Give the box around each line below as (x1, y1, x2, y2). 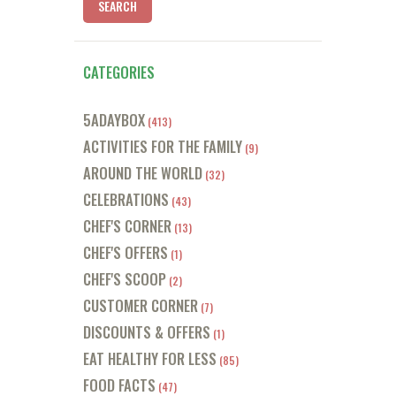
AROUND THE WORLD (83, 161, 202, 184)
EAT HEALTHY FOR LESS (83, 346, 217, 369)
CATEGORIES (83, 61, 155, 83)
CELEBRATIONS (83, 187, 169, 210)
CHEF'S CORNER (83, 214, 171, 237)
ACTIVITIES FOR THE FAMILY (83, 134, 242, 157)
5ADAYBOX (83, 108, 145, 131)
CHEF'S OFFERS (83, 240, 168, 263)
